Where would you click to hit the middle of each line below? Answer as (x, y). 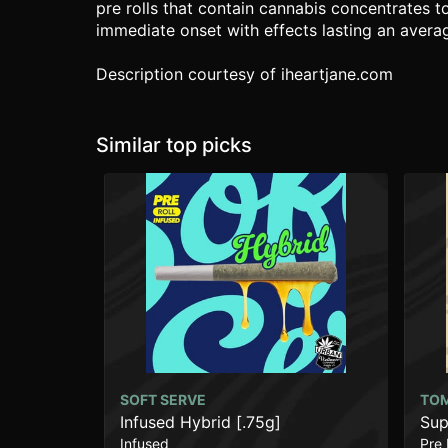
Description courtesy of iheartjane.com (244, 74)
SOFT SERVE (163, 399)
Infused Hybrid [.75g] (200, 422)
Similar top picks (174, 145)
